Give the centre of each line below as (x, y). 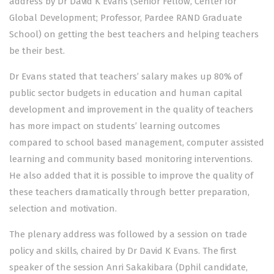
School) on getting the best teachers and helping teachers (134, 34)
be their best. (37, 50)
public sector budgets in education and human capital (126, 93)
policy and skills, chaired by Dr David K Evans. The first (123, 250)
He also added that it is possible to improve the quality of (131, 175)
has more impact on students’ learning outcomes (115, 126)
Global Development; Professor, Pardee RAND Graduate (126, 17)
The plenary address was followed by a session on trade (128, 234)
